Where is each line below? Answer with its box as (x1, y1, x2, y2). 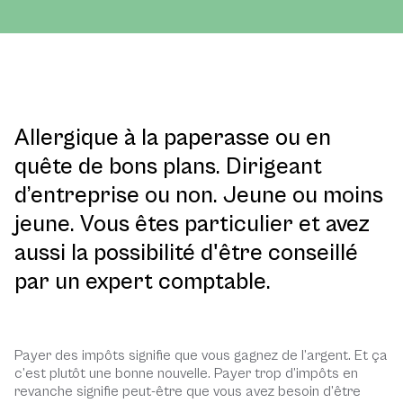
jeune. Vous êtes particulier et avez (14, 210, 370, 237)
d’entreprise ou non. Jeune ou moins (14, 182, 383, 209)
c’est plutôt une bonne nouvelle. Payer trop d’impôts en (14, 365, 358, 381)
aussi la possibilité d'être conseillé (14, 239, 358, 266)
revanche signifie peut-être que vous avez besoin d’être (14, 383, 361, 399)
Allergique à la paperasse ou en (14, 124, 331, 151)
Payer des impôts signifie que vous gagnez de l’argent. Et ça (14, 347, 388, 363)
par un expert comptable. (14, 268, 271, 295)
